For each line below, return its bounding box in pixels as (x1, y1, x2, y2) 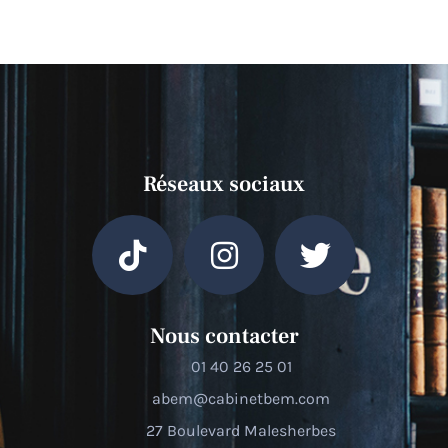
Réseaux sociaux (143, 169, 305, 198)
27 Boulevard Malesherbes (146, 421, 337, 441)
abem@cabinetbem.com (152, 389, 331, 409)
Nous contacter (149, 322, 299, 351)
